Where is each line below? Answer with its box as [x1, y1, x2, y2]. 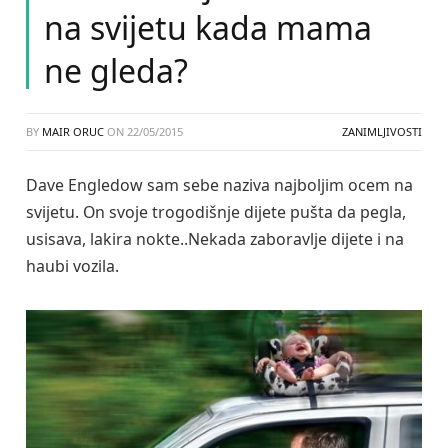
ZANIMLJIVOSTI [342, 124, 422, 139]
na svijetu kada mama [44, 6, 372, 49]
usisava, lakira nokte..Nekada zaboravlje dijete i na [26, 228, 404, 250]
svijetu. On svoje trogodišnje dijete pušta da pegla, [26, 201, 406, 223]
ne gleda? [44, 49, 188, 92]
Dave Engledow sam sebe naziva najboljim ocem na [26, 174, 413, 196]
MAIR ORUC [42, 124, 104, 139]
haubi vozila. [26, 255, 119, 277]
